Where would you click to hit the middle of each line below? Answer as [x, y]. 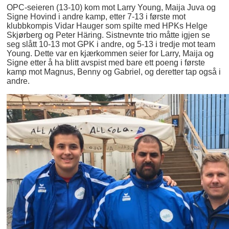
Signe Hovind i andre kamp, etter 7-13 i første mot [96, 16]
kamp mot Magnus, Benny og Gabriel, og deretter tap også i [114, 72]
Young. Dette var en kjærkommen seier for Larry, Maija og [110, 53]
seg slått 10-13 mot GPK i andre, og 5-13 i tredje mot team [111, 44]
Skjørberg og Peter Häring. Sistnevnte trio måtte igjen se [109, 35]
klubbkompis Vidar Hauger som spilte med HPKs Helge [107, 26]
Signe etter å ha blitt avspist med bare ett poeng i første [106, 62]
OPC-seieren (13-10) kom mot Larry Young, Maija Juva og [111, 7]
